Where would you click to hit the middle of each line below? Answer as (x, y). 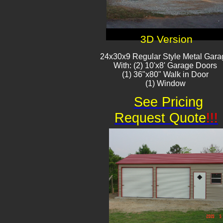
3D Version (167, 39)
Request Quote (160, 118)
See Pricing (168, 102)
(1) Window (165, 83)
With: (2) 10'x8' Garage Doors (165, 65)
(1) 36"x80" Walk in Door (165, 74)
